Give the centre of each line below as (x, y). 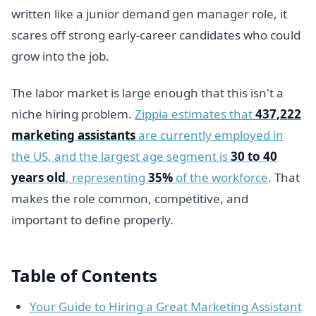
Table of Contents (84, 275)
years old (38, 177)
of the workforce (220, 177)
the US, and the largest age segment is (121, 156)
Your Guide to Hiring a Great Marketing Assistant (165, 306)
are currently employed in (209, 135)
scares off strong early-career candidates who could (156, 35)
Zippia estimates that (195, 114)
